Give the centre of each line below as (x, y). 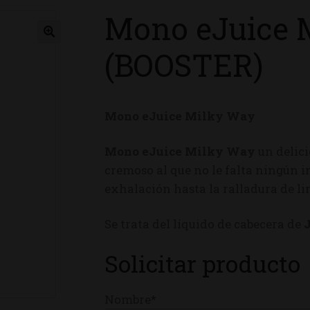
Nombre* (131, 299)
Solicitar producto (203, 263)
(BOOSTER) (184, 65)
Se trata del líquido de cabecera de (204, 224)
